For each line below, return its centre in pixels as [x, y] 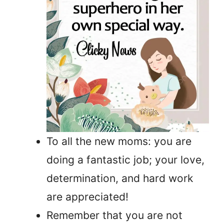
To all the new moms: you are [119, 141]
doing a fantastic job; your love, [125, 159]
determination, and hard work [120, 178]
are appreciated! [87, 196]
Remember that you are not [114, 215]
